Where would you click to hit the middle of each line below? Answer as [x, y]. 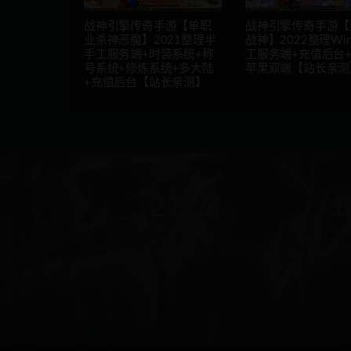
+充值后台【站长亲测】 [145, 83]
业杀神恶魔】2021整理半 [150, 41]
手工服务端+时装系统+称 [149, 55]
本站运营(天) [182, 232]
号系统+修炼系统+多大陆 [149, 69]
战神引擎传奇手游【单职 [148, 27]
